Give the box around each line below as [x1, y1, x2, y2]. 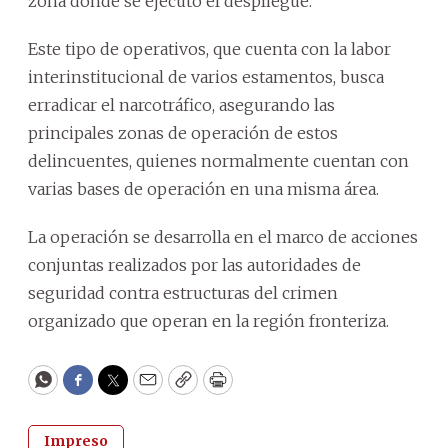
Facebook [76, 377, 161, 401]
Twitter [111, 377, 179, 401]
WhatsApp [41, 377, 136, 401]
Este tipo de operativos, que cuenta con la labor [28, 38, 391, 59]
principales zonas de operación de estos [28, 122, 338, 143]
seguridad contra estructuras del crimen [28, 282, 338, 303]
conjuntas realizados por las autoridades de [28, 254, 361, 275]
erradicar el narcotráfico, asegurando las [28, 94, 335, 115]
